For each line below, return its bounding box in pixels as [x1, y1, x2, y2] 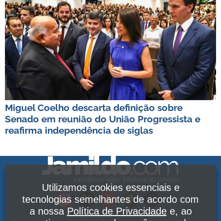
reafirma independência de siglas [5, 124, 153, 136]
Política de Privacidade [67, 206, 167, 217]
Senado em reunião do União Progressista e [5, 113, 200, 124]
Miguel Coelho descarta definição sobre [5, 102, 183, 113]
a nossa [29, 206, 67, 217]
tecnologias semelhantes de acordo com [22, 194, 199, 205]
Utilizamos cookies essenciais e [41, 182, 180, 193]
